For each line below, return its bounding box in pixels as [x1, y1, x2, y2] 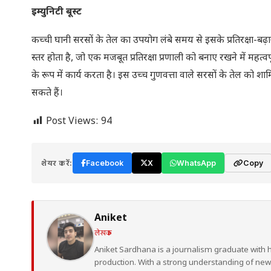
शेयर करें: [41, 158, 73, 168]
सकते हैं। [31, 87, 63, 100]
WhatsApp [176, 158, 216, 168]
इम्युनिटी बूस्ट [31, 6, 82, 19]
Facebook [85, 158, 123, 168]
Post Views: [46, 116, 99, 128]
